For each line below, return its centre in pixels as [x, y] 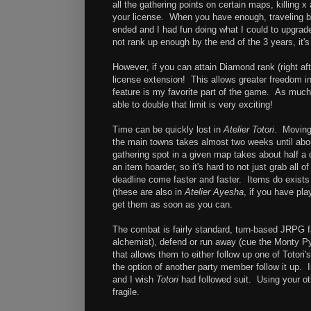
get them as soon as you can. [173, 205]
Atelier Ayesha [214, 192]
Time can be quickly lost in [168, 130]
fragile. [126, 292]
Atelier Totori [249, 130]
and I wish [134, 280]
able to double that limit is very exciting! [193, 105]
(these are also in [149, 192]
